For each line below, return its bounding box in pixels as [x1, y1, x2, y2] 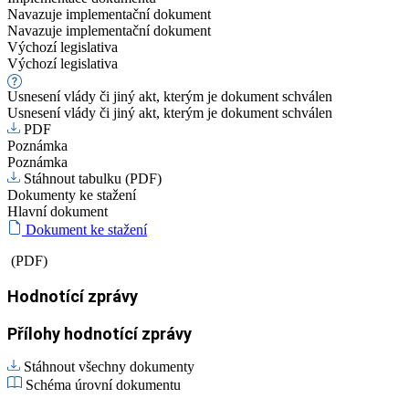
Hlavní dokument [7, 203, 108, 219]
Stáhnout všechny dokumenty [24, 358, 194, 374]
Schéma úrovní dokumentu [26, 376, 181, 393]
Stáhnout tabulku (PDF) [24, 170, 162, 186]
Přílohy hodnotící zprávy [7, 323, 192, 343]
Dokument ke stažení [26, 221, 147, 237]
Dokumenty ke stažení [7, 186, 136, 203]
